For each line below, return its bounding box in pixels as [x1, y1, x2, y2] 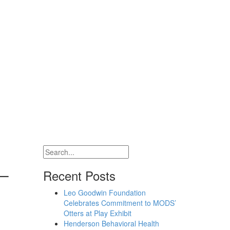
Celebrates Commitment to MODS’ [63, 198, 176, 208]
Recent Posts [43, 166, 116, 184]
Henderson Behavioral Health [63, 218, 159, 228]
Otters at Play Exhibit [63, 208, 131, 218]
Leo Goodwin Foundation [63, 187, 146, 198]
